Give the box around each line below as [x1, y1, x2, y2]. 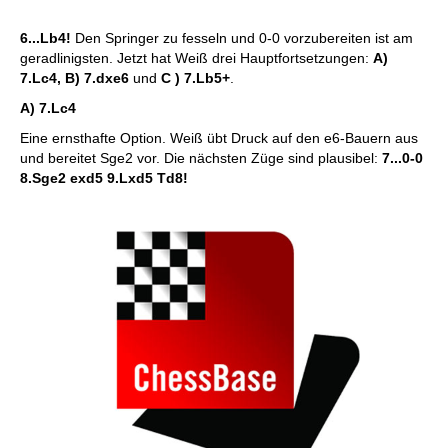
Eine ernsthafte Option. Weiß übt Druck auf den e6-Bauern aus [20, 130, 418, 146]
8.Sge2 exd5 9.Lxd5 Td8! [20, 170, 188, 186]
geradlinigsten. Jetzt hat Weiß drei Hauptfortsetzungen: [20, 50, 373, 66]
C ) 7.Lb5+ [161, 70, 230, 86]
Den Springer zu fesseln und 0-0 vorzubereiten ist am [75, 30, 413, 46]
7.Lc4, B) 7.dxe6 [20, 70, 133, 86]
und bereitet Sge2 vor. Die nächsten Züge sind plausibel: [20, 150, 382, 166]
